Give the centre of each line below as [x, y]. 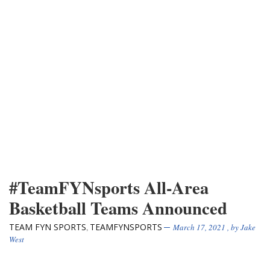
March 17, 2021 [199, 228]
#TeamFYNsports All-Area [109, 188]
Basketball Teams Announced [118, 208]
